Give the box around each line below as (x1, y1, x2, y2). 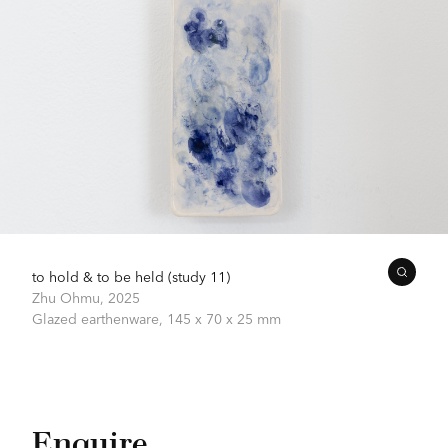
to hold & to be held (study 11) (32, 265, 230, 286)
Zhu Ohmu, (32, 286, 108, 307)
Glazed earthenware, (32, 307, 167, 328)
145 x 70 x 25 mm (167, 307, 281, 328)
